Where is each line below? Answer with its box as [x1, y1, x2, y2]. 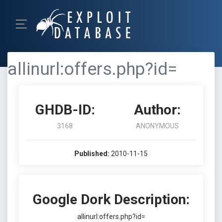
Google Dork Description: [32, 191, 190, 208]
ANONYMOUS [135, 122, 179, 130]
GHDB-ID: [35, 102, 95, 118]
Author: [133, 102, 181, 118]
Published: [74, 150, 110, 158]
